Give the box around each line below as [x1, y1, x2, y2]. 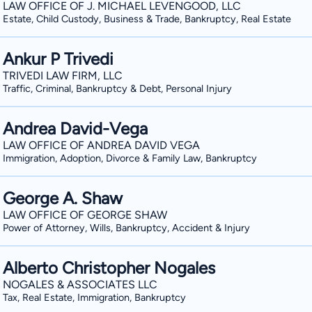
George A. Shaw [3, 188, 123, 208]
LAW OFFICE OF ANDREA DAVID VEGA [3, 139, 200, 152]
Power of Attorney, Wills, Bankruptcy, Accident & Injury [3, 221, 250, 234]
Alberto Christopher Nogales [3, 258, 215, 278]
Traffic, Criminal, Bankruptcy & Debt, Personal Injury [3, 82, 232, 95]
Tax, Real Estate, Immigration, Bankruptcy [3, 291, 186, 304]
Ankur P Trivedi [3, 49, 114, 69]
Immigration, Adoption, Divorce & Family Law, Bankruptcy [3, 152, 257, 164]
